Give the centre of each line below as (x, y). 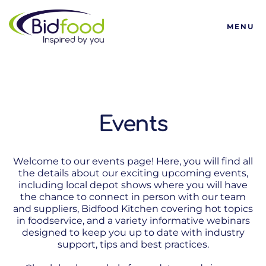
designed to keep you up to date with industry (133, 232)
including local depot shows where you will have (133, 185)
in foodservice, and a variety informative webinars (133, 221)
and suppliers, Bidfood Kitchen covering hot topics (133, 209)
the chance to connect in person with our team (133, 197)
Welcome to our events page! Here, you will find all (133, 161)
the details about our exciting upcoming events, (133, 173)
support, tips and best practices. (133, 244)
